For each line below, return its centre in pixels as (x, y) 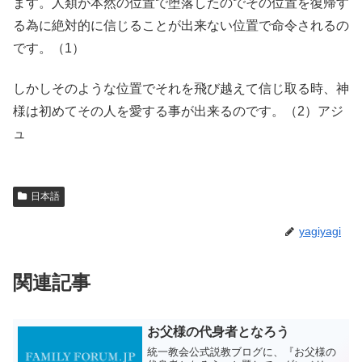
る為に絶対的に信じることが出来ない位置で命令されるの (181, 26)
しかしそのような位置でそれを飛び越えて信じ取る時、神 (181, 89)
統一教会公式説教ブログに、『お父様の (242, 351)
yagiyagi (320, 232)
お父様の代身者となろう (219, 332)
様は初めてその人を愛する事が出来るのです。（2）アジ (178, 112)
